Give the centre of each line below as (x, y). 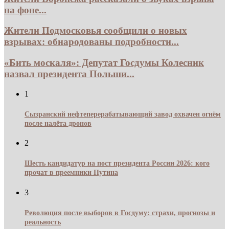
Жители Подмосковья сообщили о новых (96, 31)
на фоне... (25, 10)
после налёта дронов (58, 123)
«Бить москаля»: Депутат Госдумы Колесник (104, 62)
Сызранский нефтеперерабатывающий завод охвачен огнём (123, 114)
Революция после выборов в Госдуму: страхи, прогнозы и (120, 213)
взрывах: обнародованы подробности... (91, 42)
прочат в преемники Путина (71, 173)
